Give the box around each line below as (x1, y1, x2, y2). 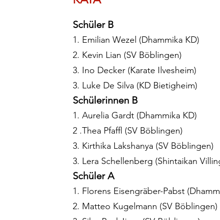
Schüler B (73, 19, 114, 31)
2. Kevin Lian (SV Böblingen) (73, 50, 182, 61)
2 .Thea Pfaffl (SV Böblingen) (73, 125, 183, 137)
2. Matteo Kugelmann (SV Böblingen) (73, 201, 218, 212)
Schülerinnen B (73, 94, 138, 107)
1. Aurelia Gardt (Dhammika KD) (73, 110, 197, 121)
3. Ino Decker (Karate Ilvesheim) (73, 65, 196, 76)
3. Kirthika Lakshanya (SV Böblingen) (73, 140, 214, 152)
